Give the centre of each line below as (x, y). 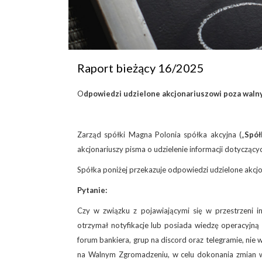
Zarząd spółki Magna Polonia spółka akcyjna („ (161, 134)
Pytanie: (92, 190)
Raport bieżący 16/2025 (141, 68)
